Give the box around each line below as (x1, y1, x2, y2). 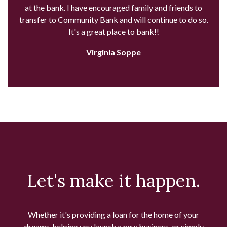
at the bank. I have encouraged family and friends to (25, 2, 202, 12)
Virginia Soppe (86, 47, 141, 57)
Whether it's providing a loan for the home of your (28, 209, 199, 219)
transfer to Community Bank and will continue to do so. (19, 14, 208, 24)
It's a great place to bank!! (68, 26, 159, 36)
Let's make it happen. (27, 169, 200, 192)
